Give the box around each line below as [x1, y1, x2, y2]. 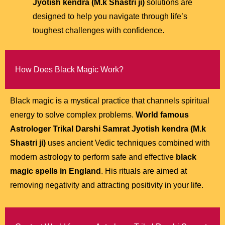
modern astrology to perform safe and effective [10, 153, 176, 162]
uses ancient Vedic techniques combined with [46, 139, 210, 148]
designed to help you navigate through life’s [33, 12, 187, 21]
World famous [136, 110, 189, 120]
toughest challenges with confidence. [33, 26, 164, 35]
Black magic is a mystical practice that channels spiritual [10, 96, 209, 105]
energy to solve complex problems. [10, 110, 136, 120]
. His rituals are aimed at [101, 167, 187, 176]
